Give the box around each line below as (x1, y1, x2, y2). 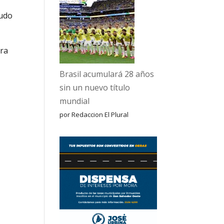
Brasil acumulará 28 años (59, 68, 154, 79)
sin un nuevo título (59, 82, 130, 93)
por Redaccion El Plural (59, 110, 129, 119)
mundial (59, 95, 90, 106)
